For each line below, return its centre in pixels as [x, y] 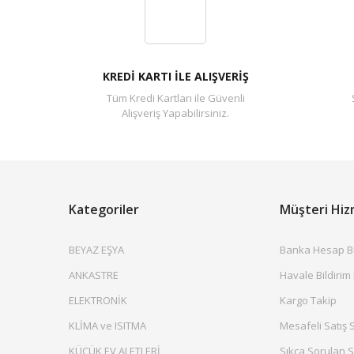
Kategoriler [104, 209]
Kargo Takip [308, 300]
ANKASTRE [94, 275]
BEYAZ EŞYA [96, 250]
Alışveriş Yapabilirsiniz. [175, 113]
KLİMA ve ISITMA [107, 326]
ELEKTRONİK [98, 300]
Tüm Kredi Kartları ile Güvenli [175, 98]
